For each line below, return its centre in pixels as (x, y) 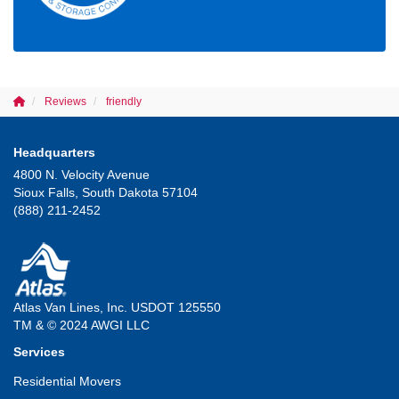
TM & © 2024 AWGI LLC (81, 325)
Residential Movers (67, 381)
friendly (124, 101)
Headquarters (54, 152)
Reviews (65, 101)
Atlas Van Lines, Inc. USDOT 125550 (117, 307)
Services (39, 351)
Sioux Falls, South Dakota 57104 (106, 192)
